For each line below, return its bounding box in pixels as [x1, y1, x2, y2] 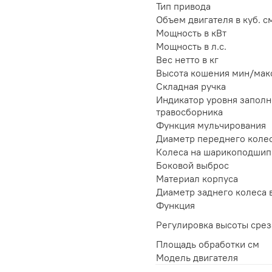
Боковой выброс [156, 159, 229, 172]
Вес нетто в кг [156, 53, 219, 66]
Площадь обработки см [156, 238, 259, 251]
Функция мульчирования [156, 119, 266, 132]
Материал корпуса [156, 172, 238, 185]
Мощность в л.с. [156, 40, 226, 53]
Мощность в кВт [156, 27, 226, 39]
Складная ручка [156, 80, 226, 93]
